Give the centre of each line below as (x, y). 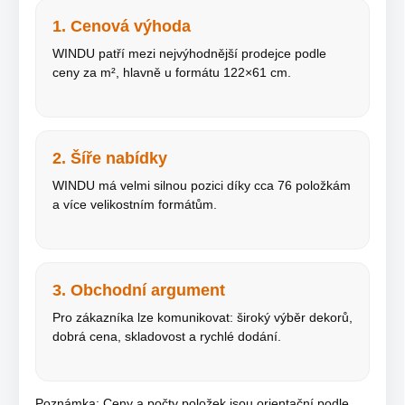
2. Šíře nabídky (110, 158)
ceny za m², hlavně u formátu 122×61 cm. (172, 72)
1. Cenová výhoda (122, 26)
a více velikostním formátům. (135, 204)
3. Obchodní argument (139, 290)
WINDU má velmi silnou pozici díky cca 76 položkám (202, 185)
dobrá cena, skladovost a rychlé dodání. (167, 336)
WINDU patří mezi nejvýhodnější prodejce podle (189, 53)
